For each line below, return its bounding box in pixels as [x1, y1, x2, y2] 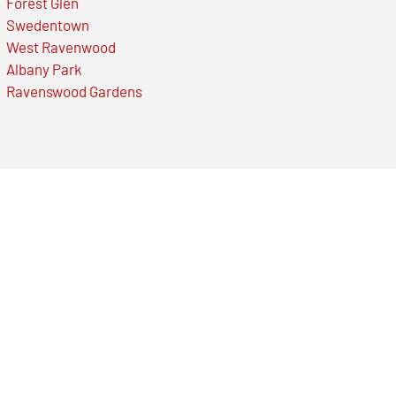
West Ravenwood [5, 37, 116, 56]
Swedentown [5, 15, 89, 34]
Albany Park [5, 59, 82, 78]
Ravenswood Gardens [5, 81, 142, 100]
